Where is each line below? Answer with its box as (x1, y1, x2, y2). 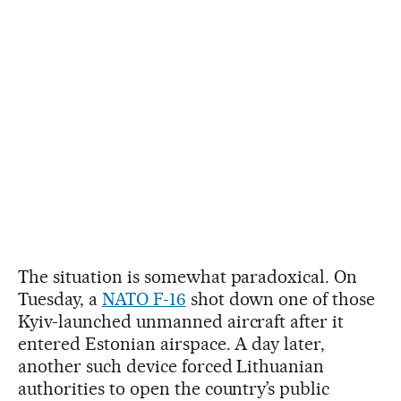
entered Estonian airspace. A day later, (18, 332, 326, 354)
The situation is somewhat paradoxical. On (18, 265, 358, 287)
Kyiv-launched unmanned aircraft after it (18, 310, 345, 332)
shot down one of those (185, 287, 376, 310)
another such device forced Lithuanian (18, 354, 325, 377)
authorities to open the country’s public (18, 377, 330, 399)
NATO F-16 (101, 287, 186, 310)
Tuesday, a (18, 287, 102, 310)
